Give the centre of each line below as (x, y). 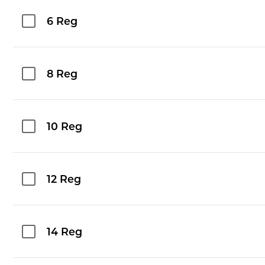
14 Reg (65, 232)
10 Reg (65, 127)
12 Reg (64, 180)
